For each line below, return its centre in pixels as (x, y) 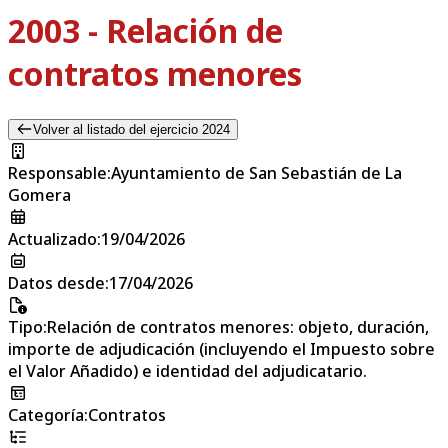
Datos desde (56, 282)
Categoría (46, 414)
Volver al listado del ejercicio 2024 (131, 129)
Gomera (39, 194)
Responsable (57, 172)
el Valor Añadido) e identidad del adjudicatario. (187, 370)
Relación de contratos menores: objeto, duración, (238, 326)
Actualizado (52, 238)
